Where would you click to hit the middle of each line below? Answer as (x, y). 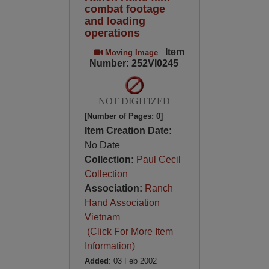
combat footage (125, 9)
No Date (102, 145)
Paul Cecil (158, 159)
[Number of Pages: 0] (123, 116)
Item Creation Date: (128, 131)
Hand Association (122, 203)
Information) (110, 246)
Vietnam (102, 217)
